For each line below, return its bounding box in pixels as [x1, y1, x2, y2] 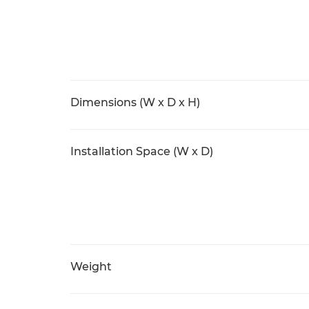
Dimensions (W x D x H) [70, 96, 200, 109]
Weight [70, 260, 112, 273]
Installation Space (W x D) [70, 145, 213, 158]
